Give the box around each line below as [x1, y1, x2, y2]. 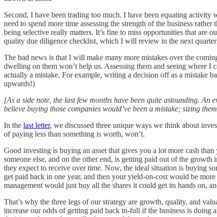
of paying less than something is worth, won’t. [4, 129, 145, 138]
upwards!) [4, 79, 35, 88]
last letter [23, 121, 50, 129]
